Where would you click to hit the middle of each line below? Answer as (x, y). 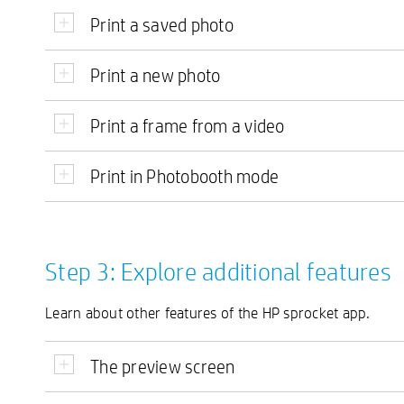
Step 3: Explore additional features (218, 272)
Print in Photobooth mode (184, 176)
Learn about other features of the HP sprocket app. (208, 313)
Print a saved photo (162, 25)
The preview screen (163, 367)
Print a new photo (156, 75)
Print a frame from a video (188, 126)
